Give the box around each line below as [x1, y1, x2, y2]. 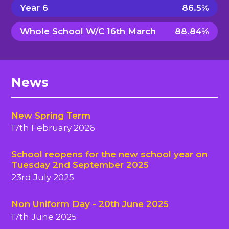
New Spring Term [11, 110, 91, 121]
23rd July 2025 [11, 172, 75, 183]
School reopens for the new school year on [11, 149, 208, 160]
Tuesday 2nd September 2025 [11, 159, 149, 170]
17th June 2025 [11, 211, 77, 222]
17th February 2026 [11, 123, 96, 133]
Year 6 [20, 2, 49, 13]
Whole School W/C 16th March [20, 26, 156, 37]
